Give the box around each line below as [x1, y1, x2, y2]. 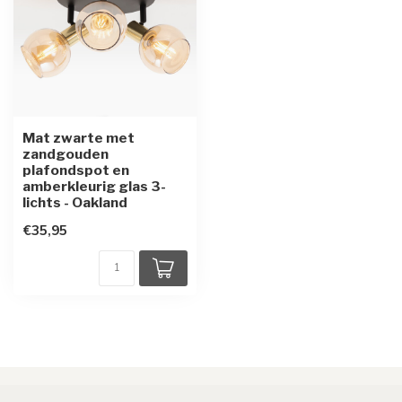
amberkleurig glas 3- [22, 178, 166, 195]
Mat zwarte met [22, 129, 135, 146]
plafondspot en [22, 162, 129, 179]
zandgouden [22, 145, 109, 162]
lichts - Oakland [22, 194, 127, 211]
